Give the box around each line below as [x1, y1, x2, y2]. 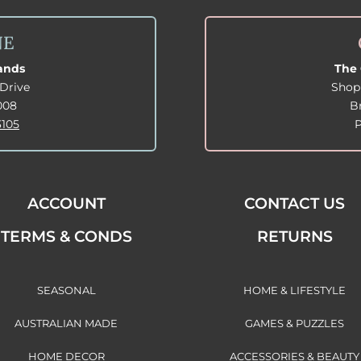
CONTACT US [244, 194, 346, 214]
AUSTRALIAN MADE [15, 317, 118, 330]
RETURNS [256, 227, 333, 247]
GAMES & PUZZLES [245, 317, 345, 330]
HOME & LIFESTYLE [243, 284, 346, 297]
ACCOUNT [27, 194, 106, 214]
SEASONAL [36, 284, 96, 297]
